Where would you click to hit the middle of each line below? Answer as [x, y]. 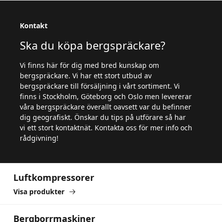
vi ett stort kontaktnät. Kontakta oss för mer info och [106, 128]
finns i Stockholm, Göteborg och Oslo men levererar [106, 97]
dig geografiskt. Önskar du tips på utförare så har [103, 117]
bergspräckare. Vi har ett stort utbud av [86, 76]
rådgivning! [39, 138]
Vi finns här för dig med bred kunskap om [89, 65]
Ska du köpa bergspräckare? [93, 45]
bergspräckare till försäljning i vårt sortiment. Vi [100, 86]
